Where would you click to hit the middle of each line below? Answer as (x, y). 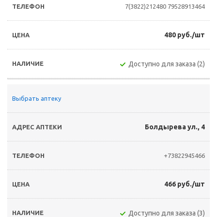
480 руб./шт (185, 35)
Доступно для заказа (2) (167, 64)
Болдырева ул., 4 (175, 127)
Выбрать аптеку (37, 98)
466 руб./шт (185, 184)
